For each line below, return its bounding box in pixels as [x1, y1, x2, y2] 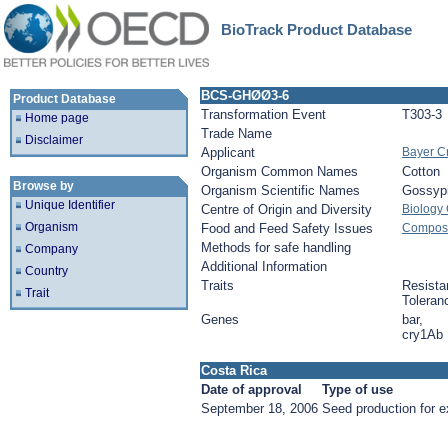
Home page [25, 111, 89, 125]
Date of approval [201, 382, 302, 397]
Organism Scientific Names [201, 183, 360, 198]
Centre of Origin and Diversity [201, 202, 372, 217]
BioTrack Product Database [221, 21, 412, 38]
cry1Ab [402, 327, 443, 342]
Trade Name [201, 126, 272, 141]
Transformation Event [201, 107, 326, 122]
